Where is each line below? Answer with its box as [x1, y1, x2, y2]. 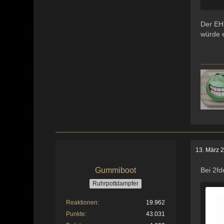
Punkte [66, 210, 85, 217]
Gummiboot [95, 166, 136, 175]
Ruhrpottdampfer [92, 179, 139, 187]
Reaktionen [66, 198, 98, 206]
